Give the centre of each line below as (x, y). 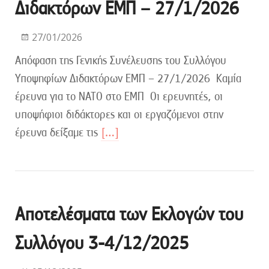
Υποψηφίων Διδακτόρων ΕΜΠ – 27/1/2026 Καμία (128, 78)
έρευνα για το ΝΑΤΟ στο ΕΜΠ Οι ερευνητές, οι (119, 96)
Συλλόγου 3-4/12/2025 (102, 243)
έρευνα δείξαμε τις (58, 132)
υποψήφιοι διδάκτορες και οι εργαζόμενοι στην (119, 114)
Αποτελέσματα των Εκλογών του (129, 214)
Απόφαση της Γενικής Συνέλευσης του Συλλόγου (121, 60)
